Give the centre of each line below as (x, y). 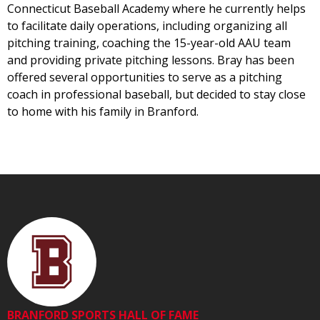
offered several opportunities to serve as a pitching (145, 77)
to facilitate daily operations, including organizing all (147, 26)
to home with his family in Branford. (103, 112)
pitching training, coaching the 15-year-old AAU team (149, 43)
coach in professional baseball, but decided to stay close (156, 95)
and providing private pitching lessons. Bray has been (151, 60)
